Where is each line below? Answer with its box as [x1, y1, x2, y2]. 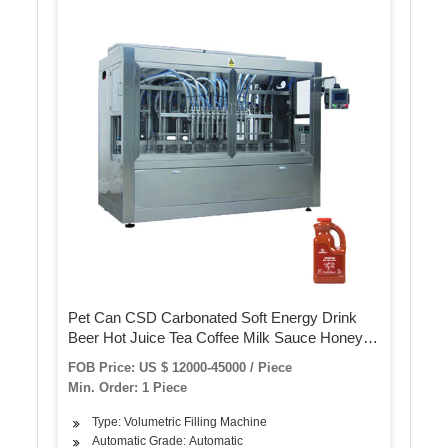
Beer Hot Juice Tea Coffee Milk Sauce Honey [68, 329, 364, 347]
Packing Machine [68, 369, 182, 387]
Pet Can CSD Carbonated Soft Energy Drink [68, 309, 358, 327]
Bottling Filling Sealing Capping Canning [68, 349, 326, 367]
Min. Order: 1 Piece [68, 380, 188, 396]
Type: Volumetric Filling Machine [92, 415, 268, 430]
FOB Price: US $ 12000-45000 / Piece [68, 360, 293, 376]
